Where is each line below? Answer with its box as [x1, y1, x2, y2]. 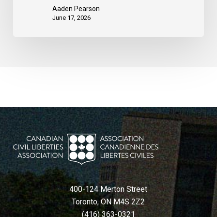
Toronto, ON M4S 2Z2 [72, 197, 145, 206]
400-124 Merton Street [69, 185, 148, 194]
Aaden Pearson [52, 5, 100, 13]
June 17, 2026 [52, 14, 91, 22]
